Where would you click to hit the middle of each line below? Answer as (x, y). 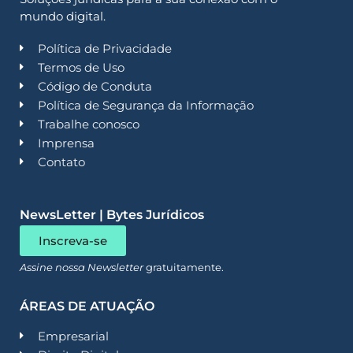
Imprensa (66, 143)
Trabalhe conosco (88, 124)
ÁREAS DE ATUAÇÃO (87, 306)
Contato (61, 162)
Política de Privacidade (104, 48)
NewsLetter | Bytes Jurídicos (112, 214)
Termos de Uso (81, 67)
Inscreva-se (73, 240)
